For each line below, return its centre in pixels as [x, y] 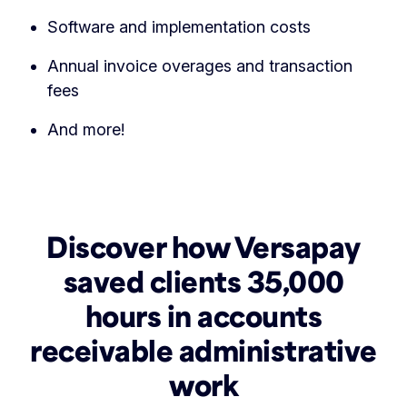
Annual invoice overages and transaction [200, 66]
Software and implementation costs [179, 27]
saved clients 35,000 [203, 281]
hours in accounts [203, 315]
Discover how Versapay [203, 246]
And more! [88, 129]
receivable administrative [203, 350]
